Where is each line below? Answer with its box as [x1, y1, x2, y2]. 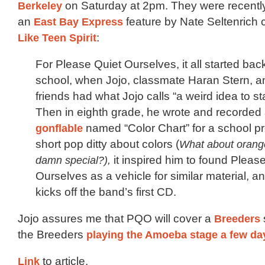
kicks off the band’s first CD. [35, 185, 176, 198]
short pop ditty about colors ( [35, 137, 179, 150]
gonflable [35, 121, 83, 134]
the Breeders [18, 228, 86, 241]
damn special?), [35, 153, 111, 166]
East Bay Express [34, 15, 123, 28]
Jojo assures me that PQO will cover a [18, 212, 214, 225]
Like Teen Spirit [18, 31, 96, 44]
